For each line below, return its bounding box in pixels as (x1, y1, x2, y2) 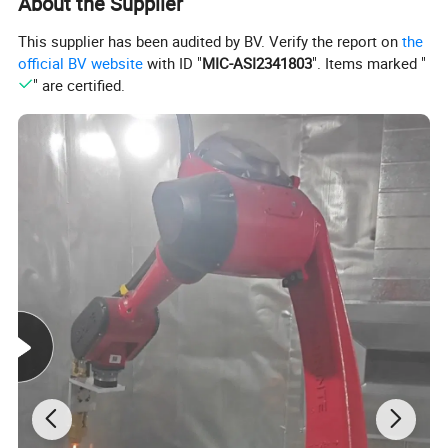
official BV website (18, 53, 144, 74)
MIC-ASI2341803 (202, 53, 313, 74)
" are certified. (32, 75, 125, 96)
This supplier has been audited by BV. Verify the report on (18, 31, 403, 52)
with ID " (143, 53, 203, 74)
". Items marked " (312, 53, 427, 74)
